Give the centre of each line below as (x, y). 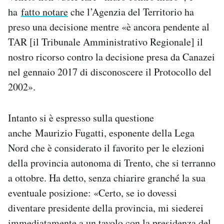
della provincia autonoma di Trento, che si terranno (112, 163)
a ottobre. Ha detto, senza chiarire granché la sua (107, 178)
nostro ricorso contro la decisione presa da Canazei (111, 57)
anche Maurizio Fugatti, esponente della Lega (101, 133)
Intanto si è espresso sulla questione (81, 118)
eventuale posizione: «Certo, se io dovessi (92, 193)
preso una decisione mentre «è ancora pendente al (109, 27)
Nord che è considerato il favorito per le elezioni (106, 148)
